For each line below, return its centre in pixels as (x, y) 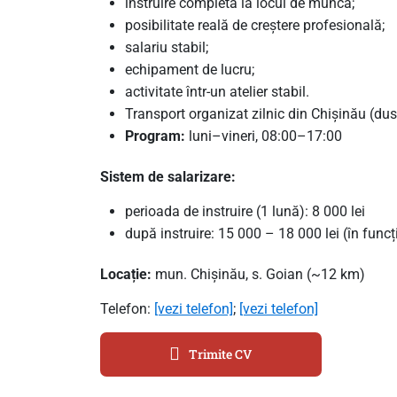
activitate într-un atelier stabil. (217, 91)
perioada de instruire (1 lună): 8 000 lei (245, 211)
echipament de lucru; (189, 69)
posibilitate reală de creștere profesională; (254, 25)
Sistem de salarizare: (167, 176)
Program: (156, 136)
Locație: (127, 274)
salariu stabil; (166, 47)
